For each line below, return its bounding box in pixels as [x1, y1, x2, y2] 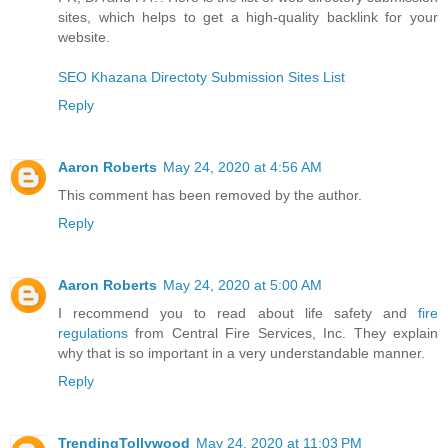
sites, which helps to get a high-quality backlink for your [58, 8, 438, 25]
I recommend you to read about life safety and [58, 304, 418, 321]
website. [58, 28, 110, 45]
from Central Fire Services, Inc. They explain [128, 324, 438, 341]
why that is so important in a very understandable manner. [58, 344, 425, 361]
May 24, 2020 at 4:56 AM [163, 158, 322, 175]
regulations [58, 324, 128, 341]
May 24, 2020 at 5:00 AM [163, 276, 322, 293]
